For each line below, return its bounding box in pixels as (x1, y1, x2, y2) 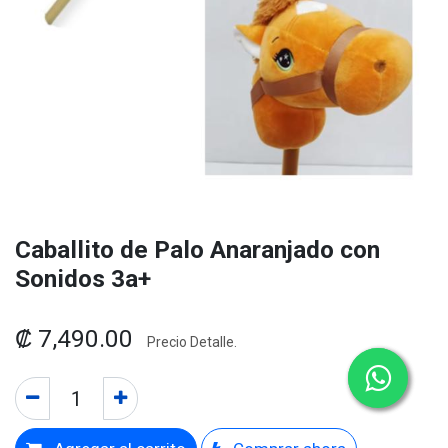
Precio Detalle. (147, 334, 237, 350)
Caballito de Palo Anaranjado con (15, 235, 380, 264)
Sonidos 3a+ (15, 264, 151, 293)
